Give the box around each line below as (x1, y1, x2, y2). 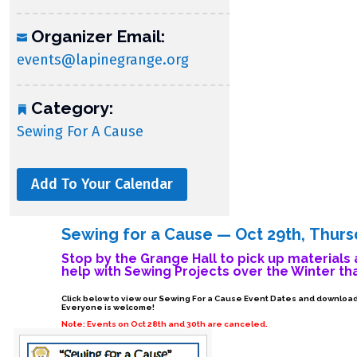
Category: (31, 98, 113, 118)
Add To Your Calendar (31, 175, 173, 194)
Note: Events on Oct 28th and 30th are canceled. (61, 319, 269, 328)
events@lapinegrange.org (17, 51, 189, 69)
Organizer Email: (31, 26, 165, 46)
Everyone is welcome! (61, 302, 155, 312)
